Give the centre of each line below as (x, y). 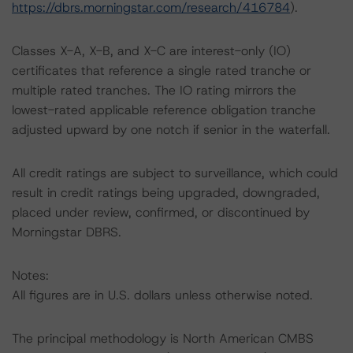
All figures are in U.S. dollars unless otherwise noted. (162, 295)
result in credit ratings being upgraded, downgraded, (166, 193)
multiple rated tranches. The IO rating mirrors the (154, 90)
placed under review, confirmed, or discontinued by (161, 212)
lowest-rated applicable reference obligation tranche (164, 110)
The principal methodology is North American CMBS (163, 338)
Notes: (30, 275)
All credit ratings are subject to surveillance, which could (175, 173)
